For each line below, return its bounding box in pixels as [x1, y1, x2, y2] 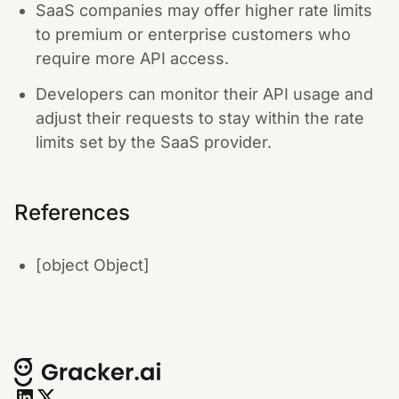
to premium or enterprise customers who [36, 24, 351, 44]
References [14, 199, 130, 225]
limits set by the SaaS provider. [36, 133, 272, 151]
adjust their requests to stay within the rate [36, 109, 364, 127]
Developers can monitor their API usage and [36, 85, 373, 103]
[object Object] [36, 256, 150, 274]
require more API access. [36, 48, 229, 68]
